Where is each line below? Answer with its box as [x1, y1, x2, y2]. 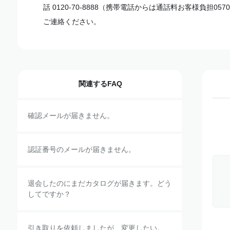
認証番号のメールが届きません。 [28, 145, 136, 154]
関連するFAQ [78, 80, 122, 88]
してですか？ [28, 190, 71, 198]
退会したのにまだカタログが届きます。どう [28, 179, 171, 187]
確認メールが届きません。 [28, 111, 114, 120]
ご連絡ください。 [43, 17, 103, 26]
